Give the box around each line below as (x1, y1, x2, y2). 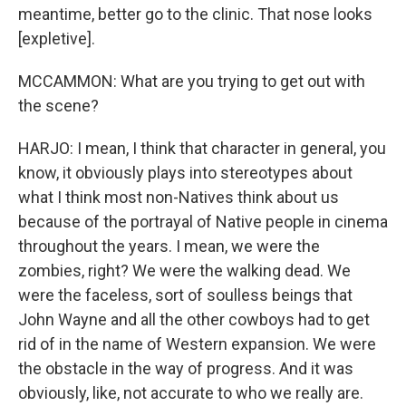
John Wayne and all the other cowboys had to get (18, 310, 370, 329)
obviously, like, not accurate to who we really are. (18, 383, 363, 402)
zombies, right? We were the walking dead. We (18, 261, 351, 280)
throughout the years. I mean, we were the (18, 237, 320, 256)
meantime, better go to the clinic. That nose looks (18, 5, 372, 24)
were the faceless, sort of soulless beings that (18, 285, 353, 304)
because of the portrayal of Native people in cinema (18, 212, 388, 231)
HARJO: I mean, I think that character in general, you (18, 139, 386, 158)
